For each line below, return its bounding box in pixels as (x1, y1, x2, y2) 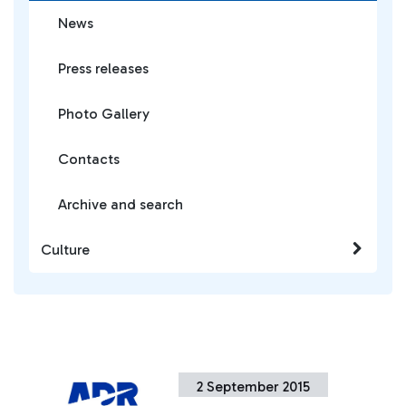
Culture (41, 241, 90, 258)
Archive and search (58, 196, 183, 213)
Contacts (58, 150, 120, 168)
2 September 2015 (197, 378, 311, 395)
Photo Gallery (58, 105, 150, 122)
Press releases (58, 60, 149, 77)
